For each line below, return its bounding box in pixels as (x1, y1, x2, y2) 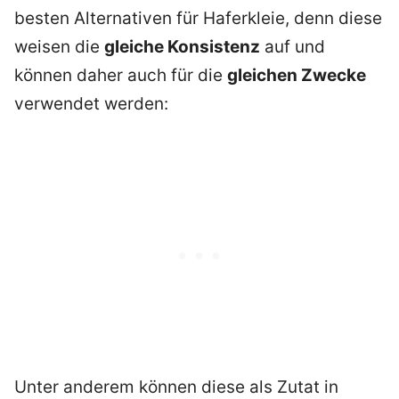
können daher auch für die (14, 64, 227, 85)
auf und (260, 36, 325, 57)
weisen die (14, 36, 104, 57)
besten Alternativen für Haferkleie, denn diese (14, 7, 382, 28)
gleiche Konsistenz (104, 36, 260, 57)
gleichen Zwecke (227, 64, 366, 85)
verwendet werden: (14, 93, 168, 114)
